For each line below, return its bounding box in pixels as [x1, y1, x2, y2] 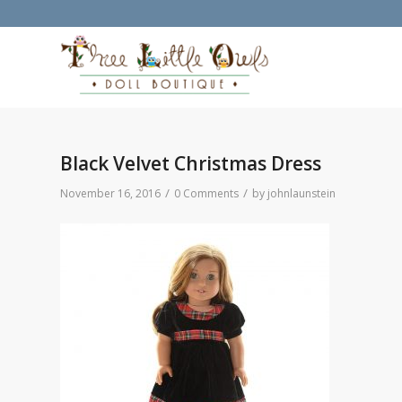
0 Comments [174, 186, 239, 201]
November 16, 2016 [60, 186, 161, 201]
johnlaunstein [267, 186, 336, 201]
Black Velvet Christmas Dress [60, 151, 321, 176]
